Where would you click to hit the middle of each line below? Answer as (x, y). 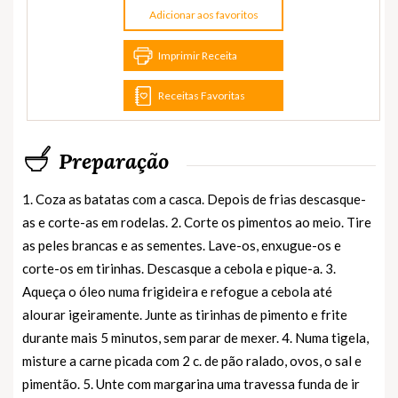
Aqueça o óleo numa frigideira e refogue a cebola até (177, 291)
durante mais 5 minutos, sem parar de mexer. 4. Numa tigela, (195, 337)
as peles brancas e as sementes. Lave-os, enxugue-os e (182, 245)
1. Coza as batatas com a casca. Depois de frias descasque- (194, 199)
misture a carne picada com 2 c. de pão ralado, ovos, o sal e (192, 360)
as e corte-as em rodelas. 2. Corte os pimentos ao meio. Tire (197, 222)
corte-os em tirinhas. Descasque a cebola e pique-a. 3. (179, 268)
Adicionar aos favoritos (203, 14)
